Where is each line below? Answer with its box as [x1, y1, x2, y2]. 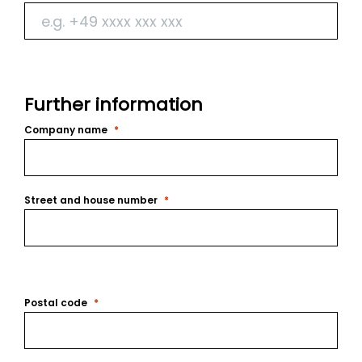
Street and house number [24, 193, 158, 207]
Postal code [24, 296, 87, 309]
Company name [24, 123, 107, 137]
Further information [24, 92, 203, 117]
